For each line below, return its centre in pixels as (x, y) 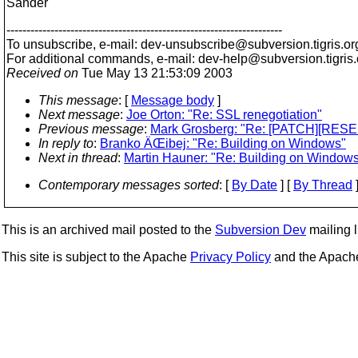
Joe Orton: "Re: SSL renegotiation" (224, 115)
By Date (255, 185)
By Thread (323, 185)
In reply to (66, 143)
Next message (79, 115)
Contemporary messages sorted (129, 185)
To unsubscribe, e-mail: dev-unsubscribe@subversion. (160, 44)
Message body (173, 100)
